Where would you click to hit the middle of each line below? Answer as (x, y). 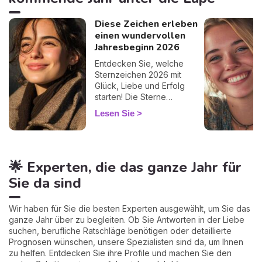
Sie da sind (45, 183)
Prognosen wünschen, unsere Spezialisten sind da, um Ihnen (126, 242)
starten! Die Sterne (130, 96)
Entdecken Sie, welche (139, 63)
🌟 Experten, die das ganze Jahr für (125, 167)
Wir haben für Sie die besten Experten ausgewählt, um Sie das (130, 208)
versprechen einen (131, 108)
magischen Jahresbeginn (143, 119)
